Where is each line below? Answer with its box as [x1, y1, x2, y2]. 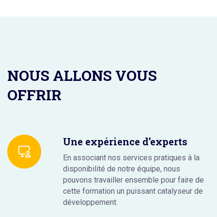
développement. [63, 197, 118, 207]
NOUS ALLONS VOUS [7, 65, 157, 85]
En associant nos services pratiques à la [63, 153, 200, 162]
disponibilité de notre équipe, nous [63, 164, 180, 173]
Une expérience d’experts [63, 135, 187, 148]
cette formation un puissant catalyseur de [63, 186, 203, 196]
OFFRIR [7, 85, 62, 104]
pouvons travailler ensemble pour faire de [63, 175, 204, 185]
